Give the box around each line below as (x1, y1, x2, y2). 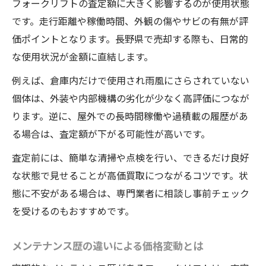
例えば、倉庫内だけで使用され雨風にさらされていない (12, 73, 249, 88)
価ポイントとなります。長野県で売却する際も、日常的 (12, 31, 248, 46)
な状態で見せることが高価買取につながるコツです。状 (12, 168, 248, 183)
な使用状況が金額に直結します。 (12, 49, 153, 64)
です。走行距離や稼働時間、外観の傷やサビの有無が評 (12, 14, 248, 28)
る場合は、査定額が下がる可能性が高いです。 (12, 126, 210, 141)
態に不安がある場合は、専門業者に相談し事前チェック (12, 186, 249, 201)
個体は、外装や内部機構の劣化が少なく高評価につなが (12, 91, 249, 106)
